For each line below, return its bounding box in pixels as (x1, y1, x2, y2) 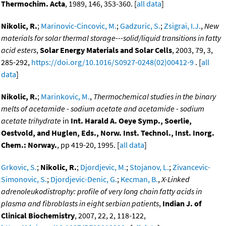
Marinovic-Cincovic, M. (41, 21, 117, 31)
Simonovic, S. (1, 174, 47, 185)
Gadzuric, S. (120, 21, 160, 31)
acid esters (1, 45, 36, 55)
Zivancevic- (173, 162, 210, 173)
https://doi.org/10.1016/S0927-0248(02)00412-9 (31, 57, 194, 68)
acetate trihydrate (1, 116, 61, 126)
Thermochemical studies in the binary (93, 91, 216, 102)
